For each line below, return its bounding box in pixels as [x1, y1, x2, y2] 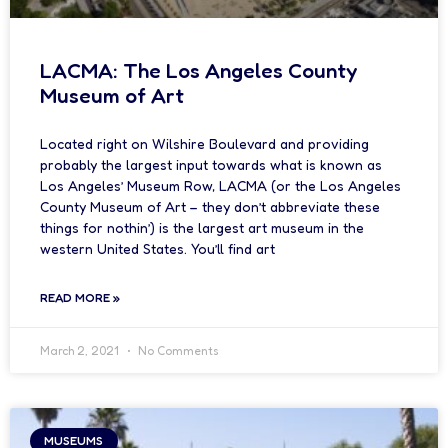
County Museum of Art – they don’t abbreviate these [40, 198, 380, 215]
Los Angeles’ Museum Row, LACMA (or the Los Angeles [40, 177, 401, 194]
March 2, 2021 [40, 343, 122, 358]
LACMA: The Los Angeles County [40, 58, 357, 83]
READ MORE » [40, 290, 120, 305]
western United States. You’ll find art [40, 240, 275, 257]
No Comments [135, 343, 219, 358]
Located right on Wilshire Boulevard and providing [40, 135, 369, 152]
